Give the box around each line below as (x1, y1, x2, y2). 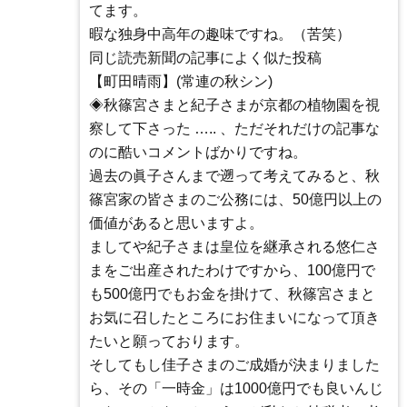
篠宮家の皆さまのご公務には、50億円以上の (89, 192, 382, 208)
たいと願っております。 (89, 333, 249, 350)
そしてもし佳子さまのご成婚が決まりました (89, 357, 380, 373)
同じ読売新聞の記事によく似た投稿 (89, 50, 322, 66)
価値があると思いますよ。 (89, 215, 263, 232)
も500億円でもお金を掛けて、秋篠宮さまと (89, 286, 375, 303)
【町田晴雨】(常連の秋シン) (89, 74, 273, 90)
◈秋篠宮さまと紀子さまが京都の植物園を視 (89, 97, 380, 114)
